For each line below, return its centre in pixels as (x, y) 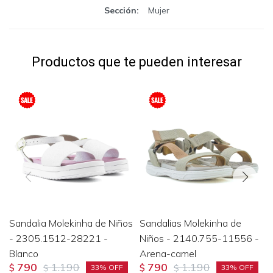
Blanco (24, 253)
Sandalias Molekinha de (190, 223)
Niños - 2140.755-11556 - (199, 238)
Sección (120, 10)
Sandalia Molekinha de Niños (71, 223)
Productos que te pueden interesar (136, 62)
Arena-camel (168, 253)
